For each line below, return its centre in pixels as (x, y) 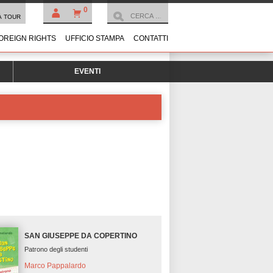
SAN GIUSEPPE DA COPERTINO (81, 236)
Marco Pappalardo (55, 265)
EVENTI (87, 71)
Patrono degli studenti (56, 250)
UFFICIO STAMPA (95, 38)
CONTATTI (151, 38)
